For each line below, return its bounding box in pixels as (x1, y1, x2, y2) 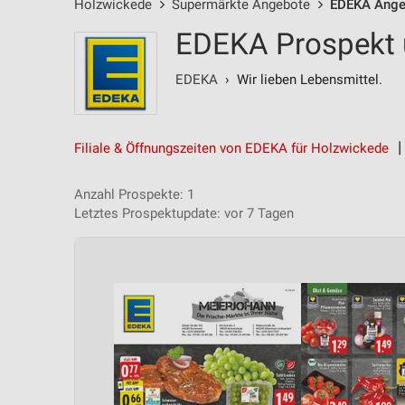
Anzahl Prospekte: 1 (74, 186, 194, 202)
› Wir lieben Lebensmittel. (218, 71, 382, 88)
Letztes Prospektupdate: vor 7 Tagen (74, 205, 294, 221)
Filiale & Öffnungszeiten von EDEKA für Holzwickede (74, 140, 389, 156)
